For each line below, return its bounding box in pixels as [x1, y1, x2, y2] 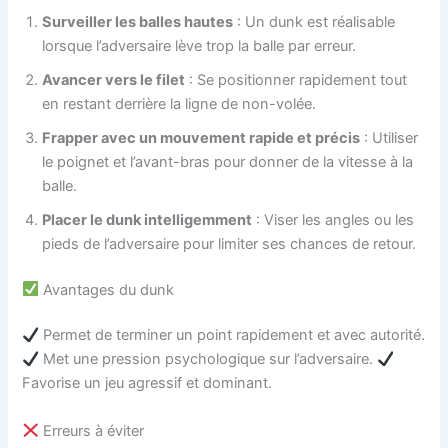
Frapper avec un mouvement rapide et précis [42, 128, 361, 147]
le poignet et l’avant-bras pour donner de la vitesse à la [42, 152, 414, 171]
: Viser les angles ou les [252, 210, 415, 229]
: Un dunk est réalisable [233, 12, 396, 31]
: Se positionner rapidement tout [185, 70, 408, 89]
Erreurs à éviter [39, 421, 145, 440]
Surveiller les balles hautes [42, 12, 234, 31]
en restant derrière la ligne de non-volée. [42, 94, 317, 113]
